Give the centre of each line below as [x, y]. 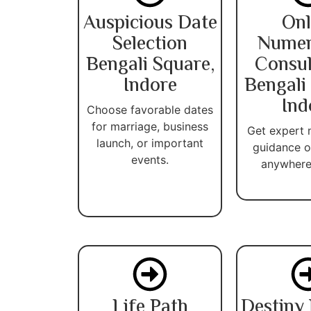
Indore [150, 86]
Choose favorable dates [150, 109]
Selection [150, 44]
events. [150, 159]
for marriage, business [150, 126]
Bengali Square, [150, 65]
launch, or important [150, 143]
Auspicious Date [150, 23]
